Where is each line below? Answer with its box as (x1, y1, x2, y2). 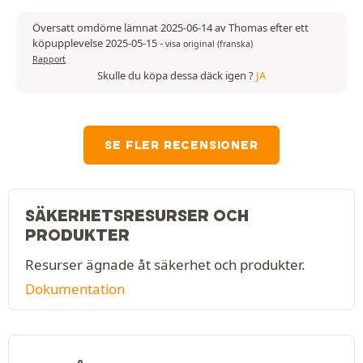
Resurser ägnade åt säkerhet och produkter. (25, 254, 305, 274)
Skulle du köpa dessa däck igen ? (97, 67, 256, 83)
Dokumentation (25, 279, 125, 298)
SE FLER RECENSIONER (105, 137, 258, 152)
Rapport (32, 53, 66, 65)
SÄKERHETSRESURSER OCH (25, 205, 249, 225)
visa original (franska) (165, 37, 253, 49)
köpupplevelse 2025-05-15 (32, 35, 160, 50)
